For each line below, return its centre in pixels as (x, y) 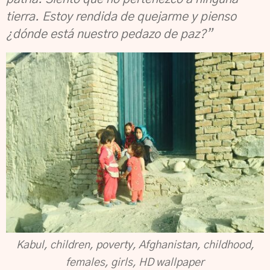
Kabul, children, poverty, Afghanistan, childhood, (135, 245)
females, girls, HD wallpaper (135, 262)
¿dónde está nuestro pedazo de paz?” (109, 34)
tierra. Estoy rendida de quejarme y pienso (121, 17)
